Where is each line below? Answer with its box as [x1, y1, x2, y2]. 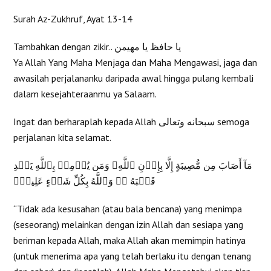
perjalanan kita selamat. [13, 131, 112, 143]
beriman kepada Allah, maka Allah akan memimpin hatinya [13, 233, 246, 246]
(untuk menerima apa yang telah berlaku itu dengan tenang [13, 249, 252, 262]
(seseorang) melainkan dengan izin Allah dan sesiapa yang [13, 218, 244, 230]
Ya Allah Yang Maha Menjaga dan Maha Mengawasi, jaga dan [13, 56, 258, 68]
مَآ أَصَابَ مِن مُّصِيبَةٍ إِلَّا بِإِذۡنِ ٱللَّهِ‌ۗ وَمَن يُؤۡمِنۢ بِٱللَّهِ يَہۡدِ [13, 158, 253, 171]
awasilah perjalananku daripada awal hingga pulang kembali [13, 71, 254, 84]
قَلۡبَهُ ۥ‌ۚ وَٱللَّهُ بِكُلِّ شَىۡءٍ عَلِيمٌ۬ [13, 174, 156, 187]
